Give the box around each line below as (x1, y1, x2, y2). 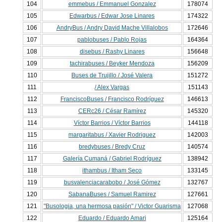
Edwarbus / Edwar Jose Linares (69, 12, 155, 20)
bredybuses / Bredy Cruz (79, 143, 146, 151)
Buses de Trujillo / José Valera (71, 72, 153, 79)
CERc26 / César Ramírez (78, 108, 146, 115)
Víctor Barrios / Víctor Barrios (73, 119, 151, 127)
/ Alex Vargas (95, 84, 130, 91)
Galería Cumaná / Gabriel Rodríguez (62, 155, 162, 163)
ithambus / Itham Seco (82, 167, 142, 174)
